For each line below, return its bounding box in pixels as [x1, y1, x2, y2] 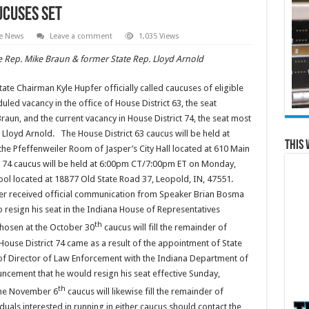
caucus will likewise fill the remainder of [65, 286, 223, 297]
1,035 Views [138, 32, 179, 41]
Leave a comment [49, 32, 112, 41]
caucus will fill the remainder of [101, 222, 227, 233]
